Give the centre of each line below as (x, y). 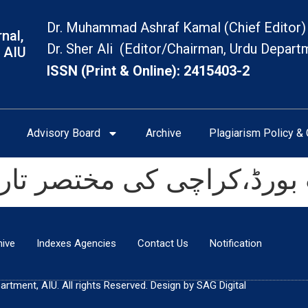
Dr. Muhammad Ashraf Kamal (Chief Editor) (176, 27)
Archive (164, 133)
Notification (236, 244)
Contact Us (163, 244)
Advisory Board (64, 133)
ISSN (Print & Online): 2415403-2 (148, 70)
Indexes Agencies (76, 244)
